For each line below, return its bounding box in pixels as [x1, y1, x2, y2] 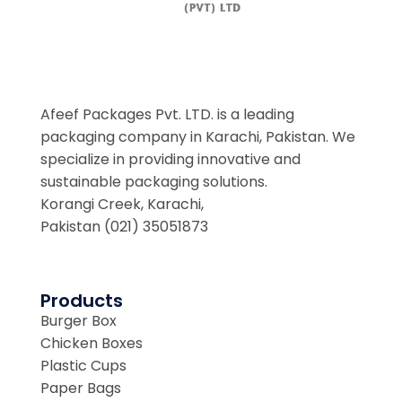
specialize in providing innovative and [40, 149, 301, 170]
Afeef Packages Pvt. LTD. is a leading [40, 104, 294, 126]
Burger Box [40, 310, 117, 332]
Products [40, 288, 123, 314]
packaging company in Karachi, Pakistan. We [40, 127, 355, 148]
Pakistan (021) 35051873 [40, 216, 208, 238]
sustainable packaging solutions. [40, 171, 267, 193]
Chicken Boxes [40, 333, 143, 354]
